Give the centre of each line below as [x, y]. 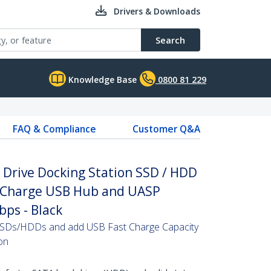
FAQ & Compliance [54, 129]
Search [170, 40]
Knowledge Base [101, 80]
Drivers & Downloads [157, 11]
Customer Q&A [166, 129]
